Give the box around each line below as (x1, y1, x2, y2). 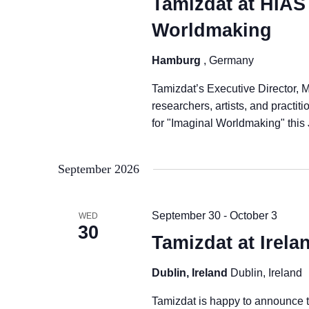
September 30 (151, 210, 221, 221)
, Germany (203, 54, 254, 66)
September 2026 (58, 162, 139, 176)
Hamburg (151, 54, 203, 66)
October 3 (229, 210, 277, 221)
